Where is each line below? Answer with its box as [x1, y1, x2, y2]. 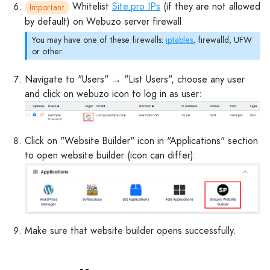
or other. [32, 45, 63, 57]
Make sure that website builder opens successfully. [25, 224, 236, 237]
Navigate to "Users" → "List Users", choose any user [25, 72, 245, 86]
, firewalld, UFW [193, 33, 252, 46]
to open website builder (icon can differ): [25, 148, 196, 163]
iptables [166, 33, 193, 46]
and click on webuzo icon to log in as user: [25, 86, 202, 101]
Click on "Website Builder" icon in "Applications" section [25, 134, 258, 148]
